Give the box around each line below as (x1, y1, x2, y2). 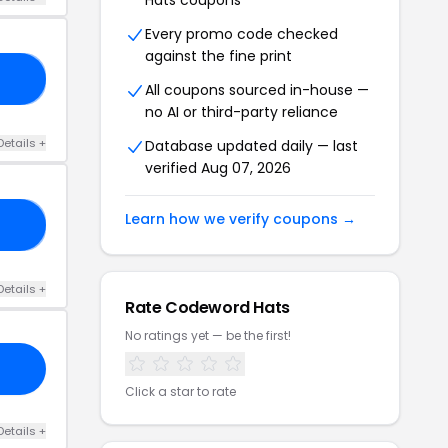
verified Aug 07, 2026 (145, 158, 291, 179)
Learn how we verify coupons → (125, 209, 356, 230)
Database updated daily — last (145, 136, 358, 157)
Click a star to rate (125, 383, 236, 401)
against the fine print (145, 46, 292, 67)
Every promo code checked (145, 24, 338, 45)
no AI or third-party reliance (145, 102, 338, 123)
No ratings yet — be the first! (125, 327, 291, 345)
